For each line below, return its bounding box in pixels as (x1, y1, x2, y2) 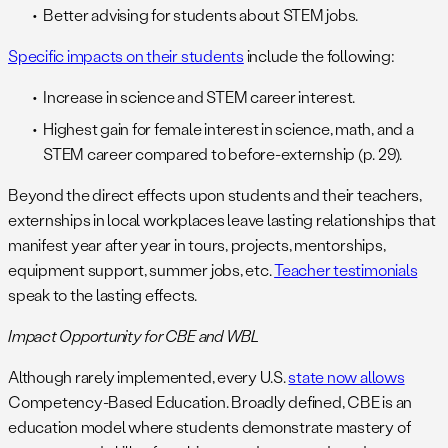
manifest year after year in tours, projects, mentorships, (8, 234, 386, 256)
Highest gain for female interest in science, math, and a (43, 118, 414, 140)
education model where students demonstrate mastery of (8, 416, 411, 438)
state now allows (288, 366, 405, 388)
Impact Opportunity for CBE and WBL (8, 325, 260, 347)
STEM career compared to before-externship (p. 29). (43, 143, 403, 165)
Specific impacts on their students (8, 45, 244, 67)
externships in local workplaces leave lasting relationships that (8, 209, 436, 231)
